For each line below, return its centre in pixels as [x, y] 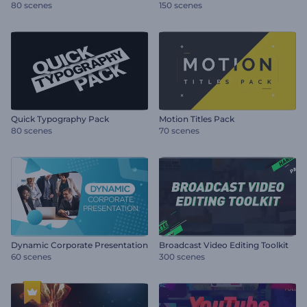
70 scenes [179, 131]
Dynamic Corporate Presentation [79, 245]
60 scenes [31, 256]
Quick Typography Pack [60, 119]
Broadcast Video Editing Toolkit [224, 245]
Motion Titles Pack [197, 119]
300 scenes [182, 256]
